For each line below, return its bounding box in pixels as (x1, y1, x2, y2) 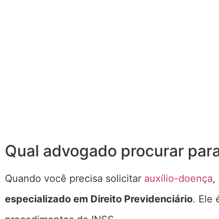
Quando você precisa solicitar (5, 172, 144, 184)
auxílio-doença (144, 172, 213, 184)
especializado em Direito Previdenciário (5, 193, 193, 205)
